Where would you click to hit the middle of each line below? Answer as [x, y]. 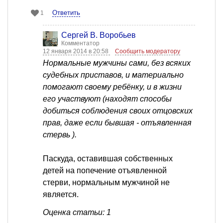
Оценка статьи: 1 [77, 213]
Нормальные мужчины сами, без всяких [117, 63]
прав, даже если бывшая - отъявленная [117, 123]
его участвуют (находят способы [107, 99]
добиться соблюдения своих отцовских [118, 111]
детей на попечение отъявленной [105, 171]
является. [61, 195]
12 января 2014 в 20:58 [76, 52]
